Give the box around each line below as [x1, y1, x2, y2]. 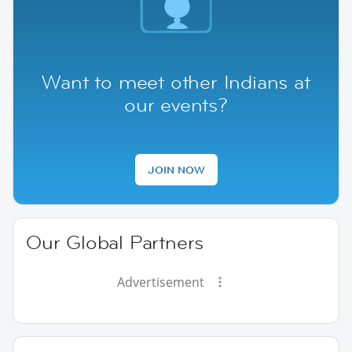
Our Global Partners [26, 229, 204, 255]
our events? [124, 92, 228, 117]
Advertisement [116, 273, 204, 291]
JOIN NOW [147, 162, 205, 177]
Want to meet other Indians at [42, 69, 310, 94]
